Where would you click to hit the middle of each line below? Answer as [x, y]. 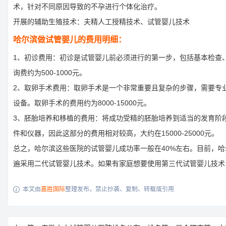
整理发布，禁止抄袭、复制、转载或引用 [120, 189]
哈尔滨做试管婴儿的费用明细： [70, 40]
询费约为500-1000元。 [50, 73]
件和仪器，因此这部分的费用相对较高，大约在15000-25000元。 [116, 133]
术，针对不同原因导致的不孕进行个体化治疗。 [87, 7]
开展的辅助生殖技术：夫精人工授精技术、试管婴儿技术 [101, 22]
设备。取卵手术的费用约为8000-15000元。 [82, 103]
